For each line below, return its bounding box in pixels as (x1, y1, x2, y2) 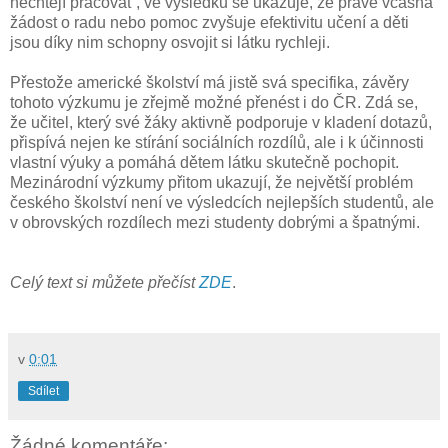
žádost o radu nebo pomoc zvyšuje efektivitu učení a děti (10, 14, 409, 32)
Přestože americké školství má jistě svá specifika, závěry (10, 74, 409, 92)
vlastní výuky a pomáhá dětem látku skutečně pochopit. (10, 154, 399, 172)
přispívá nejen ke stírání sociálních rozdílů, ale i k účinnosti (10, 134, 424, 152)
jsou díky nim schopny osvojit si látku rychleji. (10, 34, 330, 52)
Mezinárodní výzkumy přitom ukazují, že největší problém (10, 174, 413, 192)
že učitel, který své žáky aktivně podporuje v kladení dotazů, (10, 114, 432, 132)
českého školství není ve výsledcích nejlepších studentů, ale (10, 194, 434, 212)
